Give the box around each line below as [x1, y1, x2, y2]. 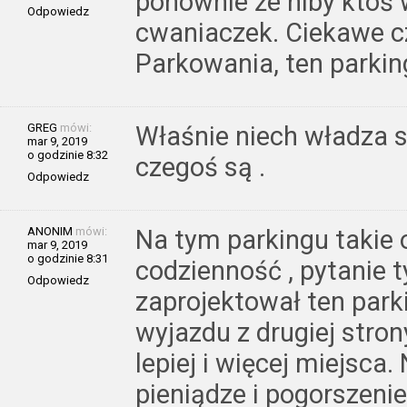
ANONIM [27, 223, 73, 238]
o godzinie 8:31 [27, 251, 108, 265]
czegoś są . [135, 151, 265, 183]
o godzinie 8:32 [27, 147, 108, 162]
